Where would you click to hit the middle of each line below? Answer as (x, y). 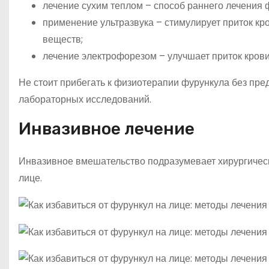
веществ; (63, 40)
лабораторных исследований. (85, 100)
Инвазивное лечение (107, 129)
